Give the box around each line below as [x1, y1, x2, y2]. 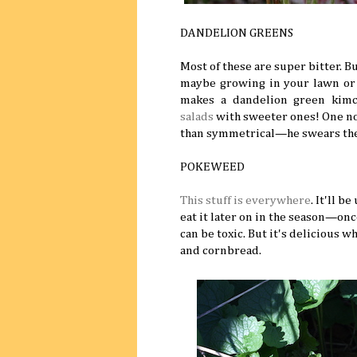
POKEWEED [180, 161, 245, 174]
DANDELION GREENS [180, 27, 293, 40]
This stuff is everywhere [180, 194, 311, 207]
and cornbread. [180, 245, 261, 257]
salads [180, 111, 214, 124]
